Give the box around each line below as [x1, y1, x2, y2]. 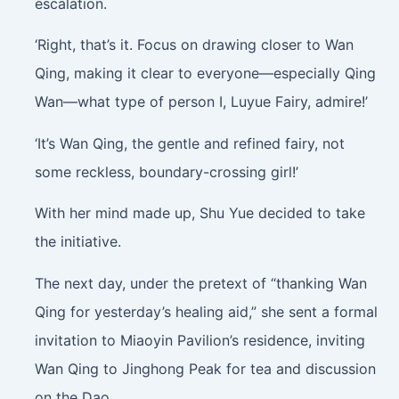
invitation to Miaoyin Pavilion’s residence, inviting [34, 330, 365, 349]
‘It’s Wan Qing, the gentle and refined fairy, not [34, 134, 345, 152]
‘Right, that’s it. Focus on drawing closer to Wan [34, 36, 354, 54]
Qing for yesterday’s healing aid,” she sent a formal [34, 302, 378, 321]
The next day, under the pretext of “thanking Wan [34, 273, 367, 292]
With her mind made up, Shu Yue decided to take [34, 204, 365, 223]
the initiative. [34, 232, 121, 251]
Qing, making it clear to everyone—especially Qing [34, 64, 376, 83]
